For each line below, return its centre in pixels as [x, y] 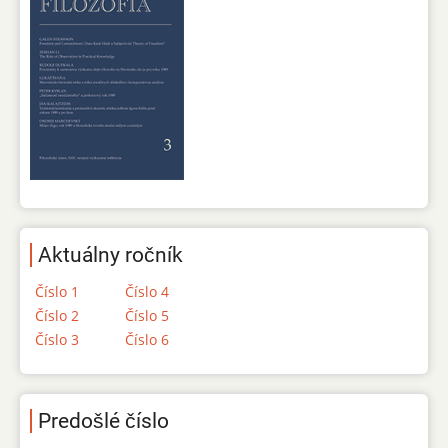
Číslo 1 [57, 291]
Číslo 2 [57, 315]
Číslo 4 [147, 291]
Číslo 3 [57, 339]
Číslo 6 [147, 339]
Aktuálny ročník [110, 254]
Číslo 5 [147, 315]
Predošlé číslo [103, 420]
